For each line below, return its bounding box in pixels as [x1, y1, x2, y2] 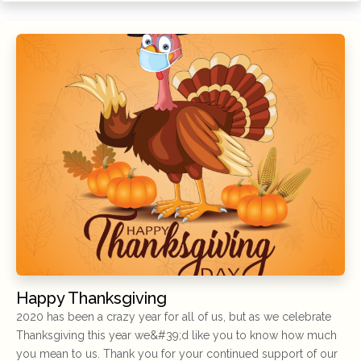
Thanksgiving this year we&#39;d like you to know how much [16, 328, 337, 342]
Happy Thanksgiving [16, 288, 167, 308]
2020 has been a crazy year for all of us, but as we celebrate [16, 309, 331, 323]
